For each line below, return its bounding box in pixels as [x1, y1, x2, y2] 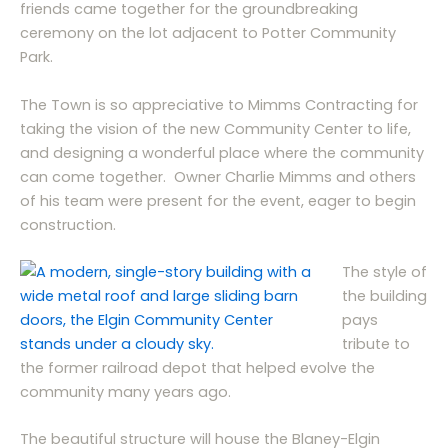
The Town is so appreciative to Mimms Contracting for [20, 94, 418, 115]
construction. [20, 214, 116, 235]
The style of [341, 261, 427, 282]
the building [341, 285, 427, 306]
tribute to [341, 333, 410, 354]
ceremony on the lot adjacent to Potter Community [20, 23, 396, 44]
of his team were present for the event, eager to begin [20, 190, 416, 211]
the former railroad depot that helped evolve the [20, 357, 375, 378]
